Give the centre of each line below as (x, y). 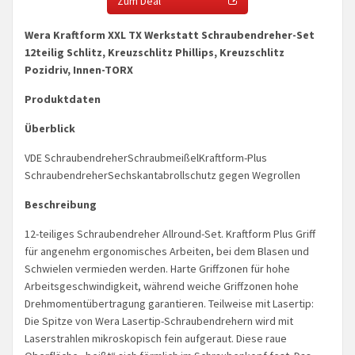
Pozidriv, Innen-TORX (79, 69)
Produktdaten (63, 99)
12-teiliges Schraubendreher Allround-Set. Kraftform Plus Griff (170, 233)
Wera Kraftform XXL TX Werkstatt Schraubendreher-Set (170, 34)
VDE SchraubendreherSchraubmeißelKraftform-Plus (146, 157)
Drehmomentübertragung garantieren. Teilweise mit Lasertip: (169, 303)
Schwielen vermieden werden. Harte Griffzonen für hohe (157, 268)
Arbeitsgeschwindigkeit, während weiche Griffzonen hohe (162, 286)
